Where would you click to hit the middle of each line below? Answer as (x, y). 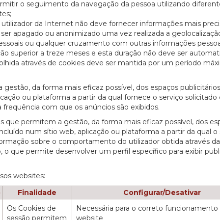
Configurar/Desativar (162, 193)
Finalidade (37, 193)
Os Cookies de (32, 208)
